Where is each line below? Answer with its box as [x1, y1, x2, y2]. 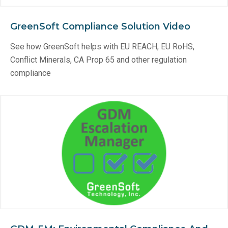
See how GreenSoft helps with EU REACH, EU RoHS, [10, 42, 194, 51]
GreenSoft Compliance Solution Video [10, 21, 190, 32]
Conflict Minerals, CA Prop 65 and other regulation [10, 55, 187, 65]
